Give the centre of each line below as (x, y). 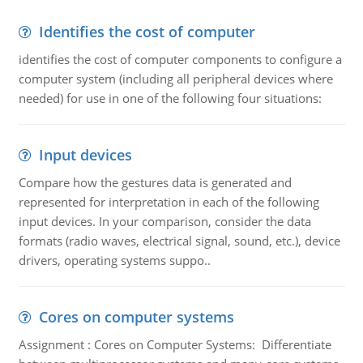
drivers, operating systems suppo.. (114, 260)
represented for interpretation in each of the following (169, 202)
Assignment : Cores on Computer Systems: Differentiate (175, 344)
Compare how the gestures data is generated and (155, 182)
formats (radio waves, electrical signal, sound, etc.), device (179, 241)
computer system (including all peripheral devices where (175, 79)
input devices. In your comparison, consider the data (164, 221)
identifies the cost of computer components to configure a (180, 59)
